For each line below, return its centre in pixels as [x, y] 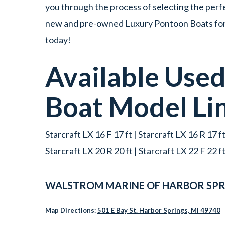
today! [58, 40]
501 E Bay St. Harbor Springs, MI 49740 [159, 211]
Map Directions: [71, 211]
